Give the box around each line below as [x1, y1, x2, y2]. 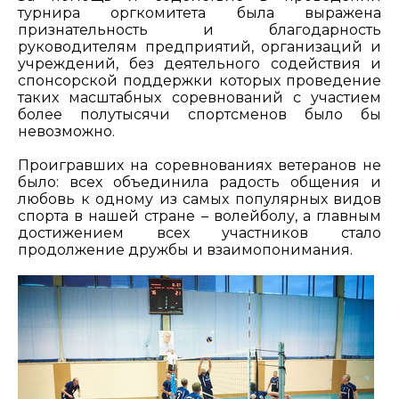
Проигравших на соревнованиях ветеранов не [18, 157, 381, 175]
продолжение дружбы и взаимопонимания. [18, 241, 353, 259]
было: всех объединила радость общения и [18, 174, 381, 191]
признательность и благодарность [18, 21, 381, 39]
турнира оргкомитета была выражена [18, 4, 381, 22]
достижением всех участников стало [18, 224, 381, 242]
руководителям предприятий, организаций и [18, 38, 381, 56]
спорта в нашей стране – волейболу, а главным [18, 208, 381, 225]
